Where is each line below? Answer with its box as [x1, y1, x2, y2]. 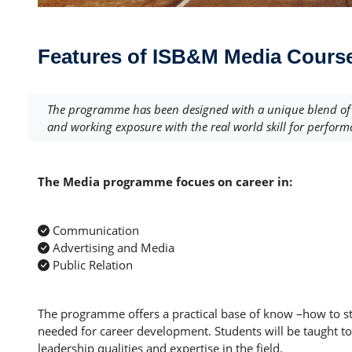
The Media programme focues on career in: [38, 174, 292, 190]
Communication [49, 222, 139, 239]
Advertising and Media [49, 240, 174, 256]
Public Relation [49, 257, 133, 273]
